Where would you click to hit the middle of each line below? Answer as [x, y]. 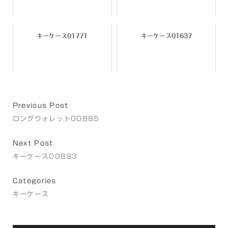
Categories [34, 181]
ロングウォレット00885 [56, 119]
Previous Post [40, 106]
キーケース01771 [62, 36]
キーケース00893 [45, 156]
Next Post [33, 143]
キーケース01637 [166, 36]
